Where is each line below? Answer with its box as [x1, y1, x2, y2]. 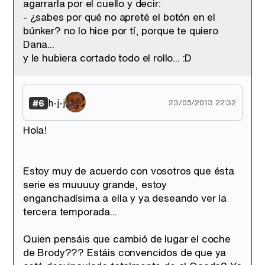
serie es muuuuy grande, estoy [23, 177, 167, 192]
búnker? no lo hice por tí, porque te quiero [23, 23, 218, 38]
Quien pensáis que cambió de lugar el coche [23, 231, 231, 246]
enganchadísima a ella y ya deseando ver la [23, 190, 227, 205]
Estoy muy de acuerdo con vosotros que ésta [23, 163, 234, 178]
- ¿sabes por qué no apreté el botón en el [23, 9, 216, 24]
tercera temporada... [23, 204, 117, 219]
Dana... [23, 37, 54, 51]
